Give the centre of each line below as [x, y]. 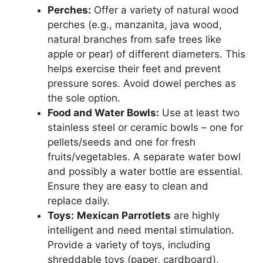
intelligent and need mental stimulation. [141, 230]
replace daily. [79, 200]
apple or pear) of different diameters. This [146, 54]
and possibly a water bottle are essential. [145, 171]
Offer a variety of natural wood [165, 10]
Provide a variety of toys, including [129, 245]
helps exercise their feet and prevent [134, 68]
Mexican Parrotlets [124, 215]
